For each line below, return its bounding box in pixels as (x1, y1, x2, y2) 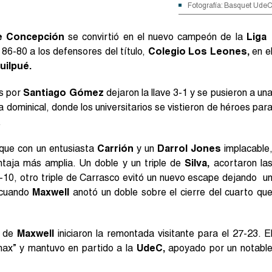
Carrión (97, 142, 134, 154)
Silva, (185, 157, 210, 169)
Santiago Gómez (23, 86, 104, 98)
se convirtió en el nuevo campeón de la (64, 30, 246, 42)
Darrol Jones (157, 142, 221, 154)
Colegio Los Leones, (148, 45, 250, 57)
